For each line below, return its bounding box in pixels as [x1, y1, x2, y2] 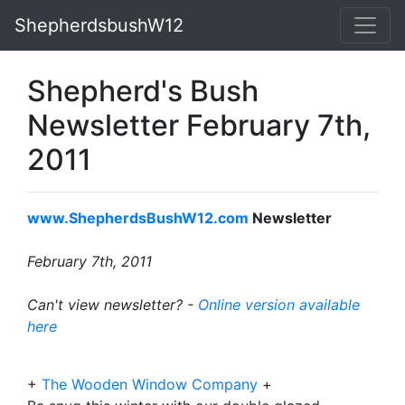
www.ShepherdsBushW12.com [27, 209, 249, 227]
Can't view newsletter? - [27, 296, 198, 314]
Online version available [198, 296, 360, 314]
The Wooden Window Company [42, 375, 258, 393]
